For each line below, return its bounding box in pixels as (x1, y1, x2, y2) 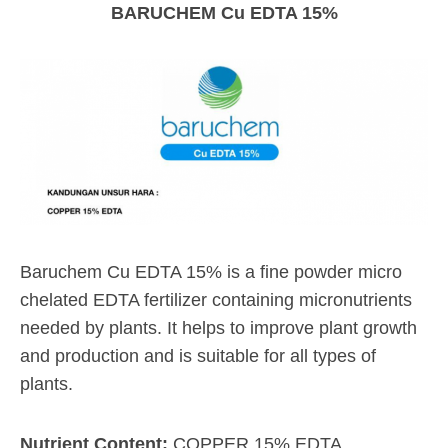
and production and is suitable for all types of (20, 345, 376, 366)
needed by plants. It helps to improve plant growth (20, 317, 417, 338)
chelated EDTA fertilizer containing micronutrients (20, 289, 412, 310)
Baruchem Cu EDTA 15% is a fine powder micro (20, 261, 402, 282)
